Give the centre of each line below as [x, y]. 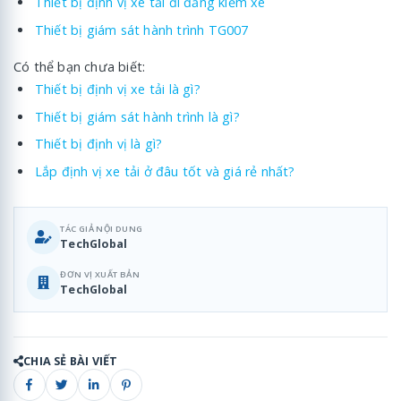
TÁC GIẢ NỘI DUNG [102, 228]
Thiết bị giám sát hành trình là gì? [137, 116]
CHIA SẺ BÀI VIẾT [71, 362]
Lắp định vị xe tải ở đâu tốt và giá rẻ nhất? [165, 172]
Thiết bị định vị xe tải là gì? [117, 89]
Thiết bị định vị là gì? [98, 144]
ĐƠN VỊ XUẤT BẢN [100, 274]
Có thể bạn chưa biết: [80, 66]
